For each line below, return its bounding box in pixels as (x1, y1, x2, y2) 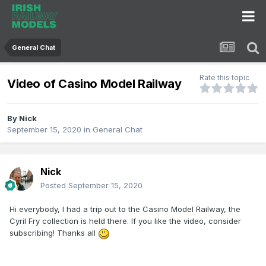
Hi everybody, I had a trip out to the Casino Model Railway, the (9, 204, 240, 214)
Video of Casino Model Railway (7, 76, 182, 91)
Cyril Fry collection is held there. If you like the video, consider (9, 216, 241, 226)
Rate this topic (199, 73, 249, 83)
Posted (40, 180, 68, 191)
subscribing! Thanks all (9, 228, 98, 238)
